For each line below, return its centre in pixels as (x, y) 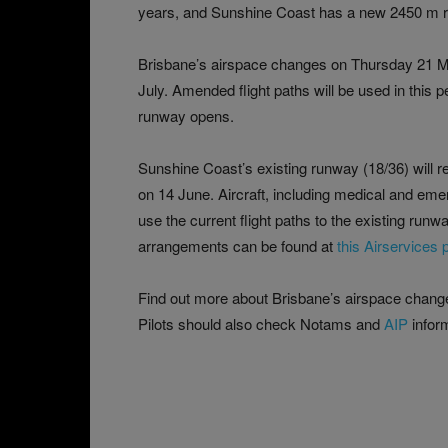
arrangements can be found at (237, 245)
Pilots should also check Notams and (261, 323)
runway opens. (186, 115)
